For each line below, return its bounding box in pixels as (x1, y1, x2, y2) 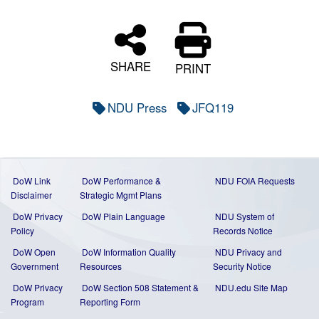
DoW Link (13, 174, 51, 187)
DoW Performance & (82, 174, 161, 187)
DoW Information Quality (82, 246, 176, 258)
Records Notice (213, 224, 273, 237)
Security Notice (213, 260, 271, 273)
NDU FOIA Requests (215, 174, 295, 187)
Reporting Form (80, 296, 140, 308)
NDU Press (108, 99, 167, 117)
